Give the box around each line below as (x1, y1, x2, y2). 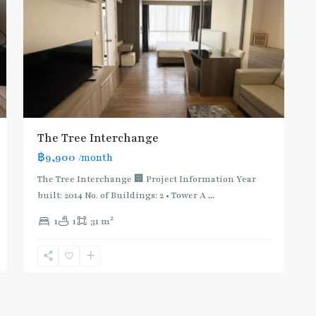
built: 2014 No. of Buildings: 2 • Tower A (37, 189, 208, 201)
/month (78, 151, 113, 164)
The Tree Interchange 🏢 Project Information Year (37, 173, 256, 185)
